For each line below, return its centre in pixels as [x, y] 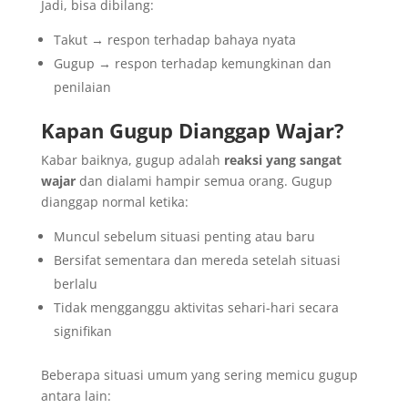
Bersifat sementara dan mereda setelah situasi [197, 260]
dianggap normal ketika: [114, 201]
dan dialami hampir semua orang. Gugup [204, 180]
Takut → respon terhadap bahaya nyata [174, 39]
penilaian [82, 87]
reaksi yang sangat [282, 159]
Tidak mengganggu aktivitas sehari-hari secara [196, 307]
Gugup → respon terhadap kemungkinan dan [192, 63]
